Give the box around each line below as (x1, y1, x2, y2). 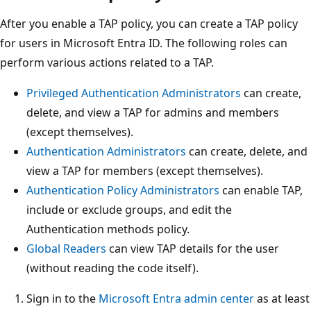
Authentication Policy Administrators (26, 183, 219, 199)
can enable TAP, (219, 183, 303, 199)
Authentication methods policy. (26, 221, 190, 237)
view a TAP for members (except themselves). (26, 163, 263, 179)
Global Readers (26, 241, 106, 257)
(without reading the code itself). (26, 260, 199, 276)
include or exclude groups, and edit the (26, 202, 232, 218)
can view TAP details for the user (106, 241, 279, 257)
